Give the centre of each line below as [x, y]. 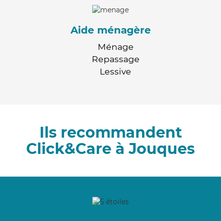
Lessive [115, 71]
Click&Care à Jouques [110, 148]
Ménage [115, 46]
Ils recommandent [110, 132]
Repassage [115, 59]
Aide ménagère [110, 30]
